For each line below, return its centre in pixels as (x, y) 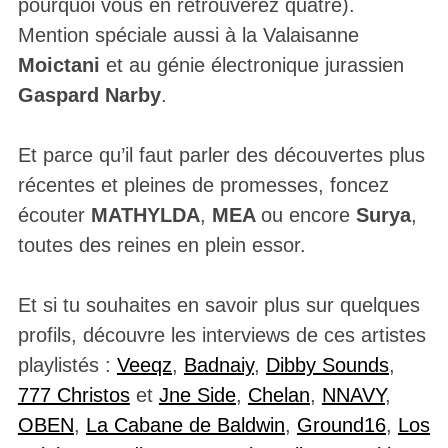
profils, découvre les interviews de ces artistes (221, 335)
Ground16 (341, 425)
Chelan (278, 395)
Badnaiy (218, 365)
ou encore (308, 215)
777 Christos (73, 395)
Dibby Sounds (327, 365)
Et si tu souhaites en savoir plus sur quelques (218, 305)
